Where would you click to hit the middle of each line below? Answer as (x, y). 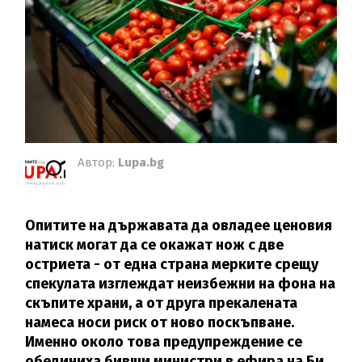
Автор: (98, 163)
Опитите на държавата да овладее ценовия (179, 226)
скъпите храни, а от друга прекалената (162, 303)
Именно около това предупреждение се (164, 342)
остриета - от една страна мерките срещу (172, 265)
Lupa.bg (141, 163)
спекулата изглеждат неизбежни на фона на (181, 284)
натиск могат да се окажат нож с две (155, 245)
